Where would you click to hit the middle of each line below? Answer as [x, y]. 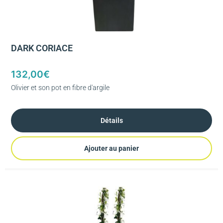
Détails [111, 120]
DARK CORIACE [42, 48]
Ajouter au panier [111, 148]
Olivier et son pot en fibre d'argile [60, 88]
